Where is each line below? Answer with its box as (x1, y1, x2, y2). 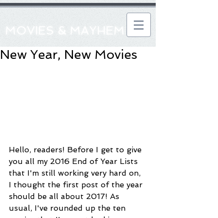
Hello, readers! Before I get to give (9, 145, 144, 154)
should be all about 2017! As (9, 191, 122, 201)
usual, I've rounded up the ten (9, 203, 128, 213)
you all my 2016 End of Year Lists (9, 156, 140, 166)
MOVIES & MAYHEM (5, 23, 125, 37)
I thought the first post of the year (9, 180, 145, 189)
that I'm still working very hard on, (9, 168, 143, 178)
